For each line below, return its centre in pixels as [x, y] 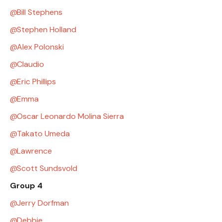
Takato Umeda [43, 133]
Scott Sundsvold [47, 168]
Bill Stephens [40, 12]
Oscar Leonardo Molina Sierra [70, 116]
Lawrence [34, 151]
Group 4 [26, 185]
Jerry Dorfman [43, 203]
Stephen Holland [47, 29]
